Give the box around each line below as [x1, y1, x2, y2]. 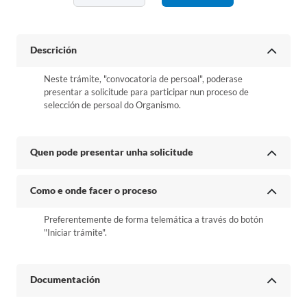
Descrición [30, 44, 77, 56]
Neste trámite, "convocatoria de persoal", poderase [44, 73, 243, 84]
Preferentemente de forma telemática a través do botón [44, 214, 263, 225]
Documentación [30, 273, 100, 285]
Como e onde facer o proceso [30, 184, 157, 196]
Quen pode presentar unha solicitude [30, 146, 193, 158]
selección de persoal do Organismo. [44, 99, 181, 110]
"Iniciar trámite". [44, 227, 107, 238]
